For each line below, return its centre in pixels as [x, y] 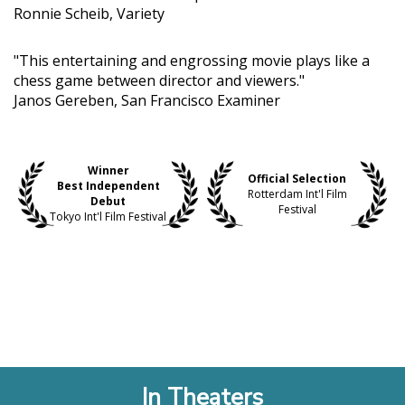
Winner [108, 171]
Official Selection [297, 178]
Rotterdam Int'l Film [297, 193]
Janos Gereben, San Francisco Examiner [147, 100]
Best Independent [108, 186]
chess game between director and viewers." [159, 80]
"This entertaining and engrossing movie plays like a [192, 60]
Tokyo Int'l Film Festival [108, 217]
